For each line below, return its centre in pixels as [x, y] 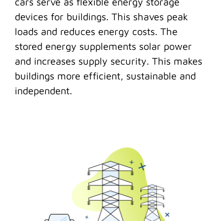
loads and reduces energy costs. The [96, 31]
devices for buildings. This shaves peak [101, 17]
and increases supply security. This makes [109, 61]
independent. [43, 91]
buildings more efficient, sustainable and [105, 76]
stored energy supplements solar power [103, 46]
